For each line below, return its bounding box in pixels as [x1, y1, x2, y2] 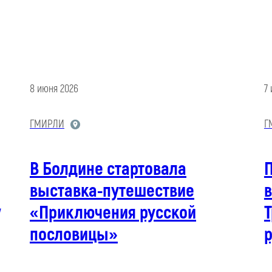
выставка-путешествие [29, 180, 194, 203]
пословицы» [29, 223, 118, 246]
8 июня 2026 [29, 82, 78, 97]
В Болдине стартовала [29, 158, 186, 181]
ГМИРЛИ [29, 117, 64, 132]
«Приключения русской [29, 202, 196, 225]
